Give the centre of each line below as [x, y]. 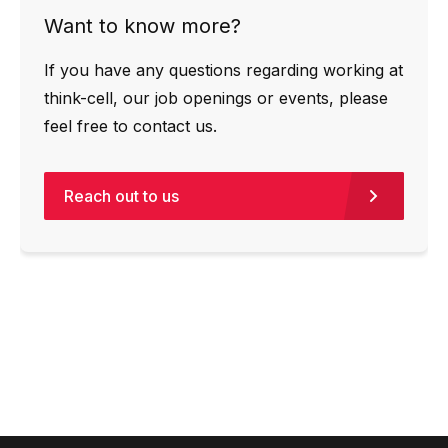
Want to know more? [142, 25]
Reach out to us [121, 195]
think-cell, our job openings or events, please [216, 97]
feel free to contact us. [130, 125]
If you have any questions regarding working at [223, 69]
